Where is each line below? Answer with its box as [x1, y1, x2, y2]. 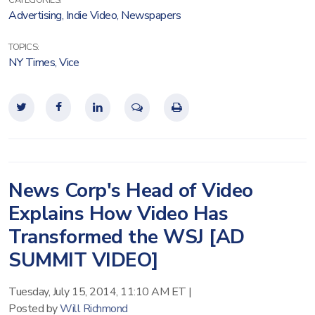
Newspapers [121, 8, 181, 23]
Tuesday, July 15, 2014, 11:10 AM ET [8, 284, 186, 300]
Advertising [8, 8, 62, 23]
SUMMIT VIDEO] [8, 247, 159, 274]
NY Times [8, 55, 55, 70]
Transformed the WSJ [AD [8, 224, 245, 250]
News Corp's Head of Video [8, 177, 253, 204]
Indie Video [65, 8, 117, 23]
